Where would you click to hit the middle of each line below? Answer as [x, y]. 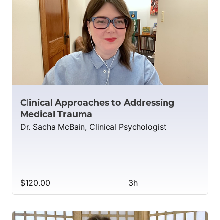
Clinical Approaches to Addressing [97, 102]
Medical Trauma [56, 114]
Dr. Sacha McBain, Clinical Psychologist [93, 126]
